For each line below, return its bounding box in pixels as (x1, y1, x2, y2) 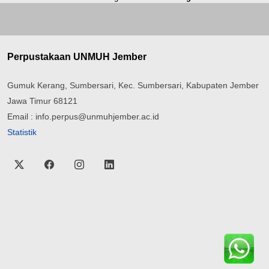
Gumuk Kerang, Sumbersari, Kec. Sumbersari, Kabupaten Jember (7, 80, 259, 90)
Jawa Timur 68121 (7, 96, 77, 106)
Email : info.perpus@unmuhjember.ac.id (7, 112, 159, 121)
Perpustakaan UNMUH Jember (7, 52, 147, 62)
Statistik (7, 127, 37, 137)
